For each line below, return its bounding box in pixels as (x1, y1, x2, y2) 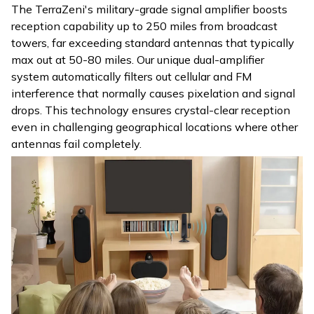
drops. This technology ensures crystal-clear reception (11, 102, 290, 117)
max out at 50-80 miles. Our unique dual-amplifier (11, 52, 264, 67)
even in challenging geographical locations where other (11, 119, 298, 134)
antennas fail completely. (11, 136, 142, 151)
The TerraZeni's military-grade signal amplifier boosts (11, 1, 287, 16)
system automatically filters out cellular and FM (11, 69, 252, 83)
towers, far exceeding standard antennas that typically (11, 35, 294, 50)
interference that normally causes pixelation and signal (11, 86, 295, 100)
